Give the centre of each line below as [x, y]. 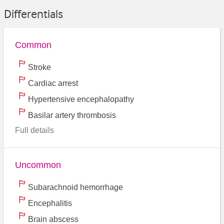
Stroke [39, 67]
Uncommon [38, 165]
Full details [35, 130]
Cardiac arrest [53, 83]
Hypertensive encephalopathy [81, 99]
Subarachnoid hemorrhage [75, 187]
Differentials [33, 14]
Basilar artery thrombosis [72, 115]
